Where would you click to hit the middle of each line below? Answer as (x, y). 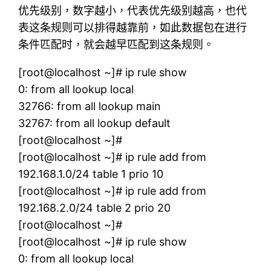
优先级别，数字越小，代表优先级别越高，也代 (133, 10)
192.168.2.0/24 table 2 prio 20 (95, 207)
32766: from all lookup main (90, 106)
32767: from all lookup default (95, 123)
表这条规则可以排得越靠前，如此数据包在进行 (133, 27)
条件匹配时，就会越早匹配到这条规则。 (116, 44)
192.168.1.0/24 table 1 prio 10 (91, 174)
